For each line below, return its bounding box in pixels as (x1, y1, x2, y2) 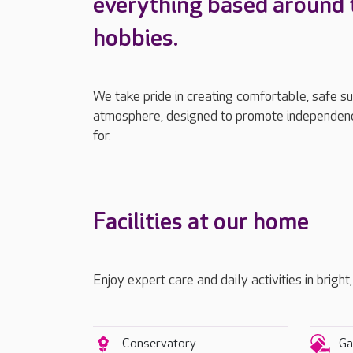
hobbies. (93, 24, 178, 53)
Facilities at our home (93, 208, 309, 236)
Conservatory (121, 336, 196, 351)
